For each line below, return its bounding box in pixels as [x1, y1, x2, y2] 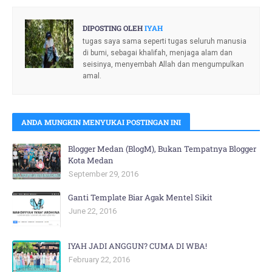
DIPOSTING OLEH [83, 23, 143, 33]
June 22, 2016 [69, 206, 117, 216]
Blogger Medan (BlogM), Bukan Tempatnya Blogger [68, 143, 256, 154]
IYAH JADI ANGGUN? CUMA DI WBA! [68, 240, 207, 251]
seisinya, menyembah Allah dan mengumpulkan [83, 60, 244, 69]
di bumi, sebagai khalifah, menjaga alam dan [83, 49, 233, 57]
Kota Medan [68, 155, 114, 166]
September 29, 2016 [69, 169, 138, 178]
